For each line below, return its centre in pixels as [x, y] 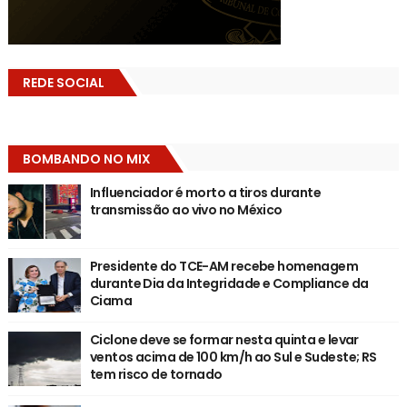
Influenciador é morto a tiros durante [205, 193]
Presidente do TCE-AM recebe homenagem [224, 267]
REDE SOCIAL [63, 83]
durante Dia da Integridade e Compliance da [229, 284]
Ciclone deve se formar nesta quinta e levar [224, 340]
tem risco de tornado [156, 375]
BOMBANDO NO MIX [86, 159]
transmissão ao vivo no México [186, 210]
